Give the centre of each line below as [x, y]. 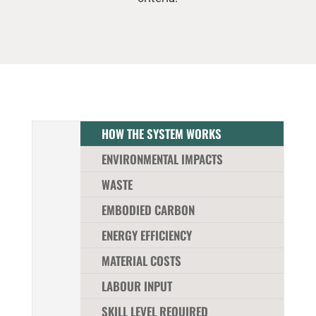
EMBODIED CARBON [148, 209]
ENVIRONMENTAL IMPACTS [162, 159]
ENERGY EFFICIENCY [146, 235]
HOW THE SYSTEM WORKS [161, 133]
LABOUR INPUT [136, 286]
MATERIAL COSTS [141, 260]
